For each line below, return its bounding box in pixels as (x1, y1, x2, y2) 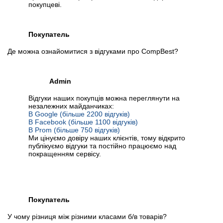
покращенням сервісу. (28, 150, 101, 158)
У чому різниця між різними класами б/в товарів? (7, 213, 167, 221)
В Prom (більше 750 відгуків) (28, 126, 120, 134)
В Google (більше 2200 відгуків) (28, 110, 130, 118)
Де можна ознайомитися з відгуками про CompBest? (7, 47, 178, 56)
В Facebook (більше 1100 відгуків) (28, 118, 138, 126)
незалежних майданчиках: (28, 102, 114, 111)
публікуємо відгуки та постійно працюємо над (28, 142, 176, 150)
